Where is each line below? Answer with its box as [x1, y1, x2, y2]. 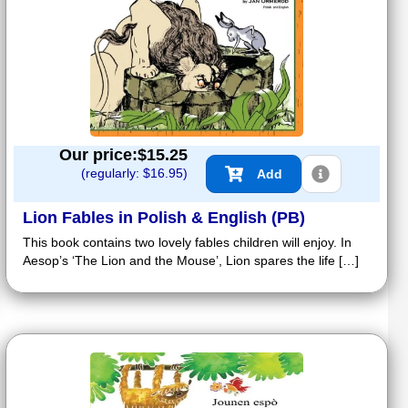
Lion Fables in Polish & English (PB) [23, 209, 305, 228]
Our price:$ [59, 146, 147, 165]
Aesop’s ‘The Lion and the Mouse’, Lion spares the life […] [23, 253, 359, 269]
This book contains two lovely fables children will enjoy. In [23, 235, 352, 250]
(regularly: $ [81, 166, 150, 181]
